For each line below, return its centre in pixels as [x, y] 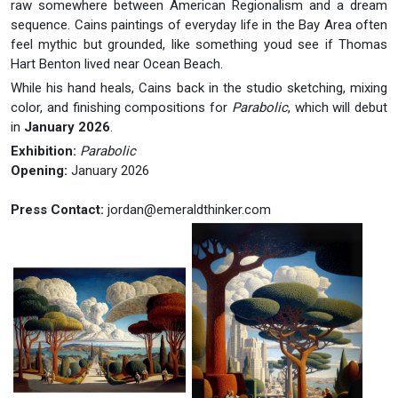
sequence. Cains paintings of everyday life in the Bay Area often [199, 25]
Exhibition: [44, 151]
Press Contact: [57, 210]
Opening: [39, 171]
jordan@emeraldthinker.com [189, 210]
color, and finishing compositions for [121, 108]
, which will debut [337, 108]
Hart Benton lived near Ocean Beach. [117, 64]
